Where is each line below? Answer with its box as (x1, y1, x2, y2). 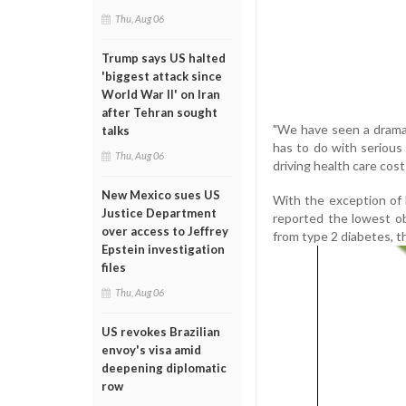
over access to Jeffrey (101, 224, 228, 238)
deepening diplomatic (101, 361, 227, 375)
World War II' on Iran (101, 87, 220, 101)
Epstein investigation (101, 242, 225, 256)
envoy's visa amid (101, 343, 201, 357)
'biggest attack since (101, 69, 222, 83)
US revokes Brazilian (101, 324, 220, 339)
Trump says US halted (101, 51, 226, 65)
